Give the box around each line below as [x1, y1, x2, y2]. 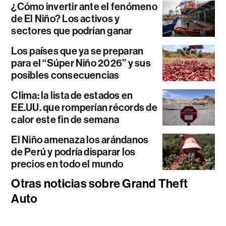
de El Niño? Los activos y [11, 12, 120, 25]
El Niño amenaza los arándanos [11, 133, 149, 146]
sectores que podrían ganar [11, 24, 133, 37]
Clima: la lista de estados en [11, 89, 133, 101]
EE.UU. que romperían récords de [11, 101, 157, 114]
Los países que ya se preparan [11, 44, 144, 57]
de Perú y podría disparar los [11, 145, 136, 158]
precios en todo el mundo [11, 157, 124, 170]
